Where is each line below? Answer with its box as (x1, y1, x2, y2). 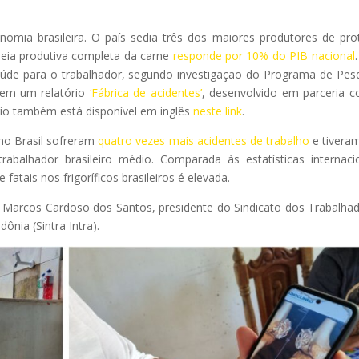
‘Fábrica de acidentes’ (89, 84, 202, 100)
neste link (193, 103, 243, 119)
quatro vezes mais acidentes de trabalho (98, 132, 309, 148)
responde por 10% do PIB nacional (172, 47, 355, 63)
